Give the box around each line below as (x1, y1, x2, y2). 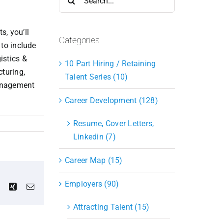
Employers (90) (65, 179, 119, 189)
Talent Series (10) (65, 72, 128, 82)
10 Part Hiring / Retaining (65, 58, 156, 68)
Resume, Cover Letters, (73, 118, 154, 128)
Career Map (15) (65, 155, 123, 165)
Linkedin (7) (73, 132, 116, 141)
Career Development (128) (65, 95, 158, 105)
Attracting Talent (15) (73, 202, 150, 212)
